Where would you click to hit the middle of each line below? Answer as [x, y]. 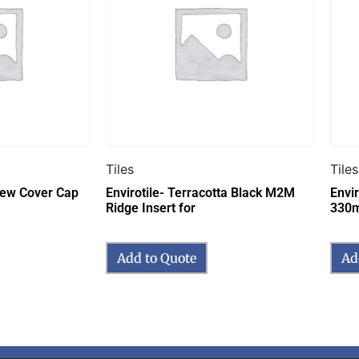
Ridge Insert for [151, 208]
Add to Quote [157, 258]
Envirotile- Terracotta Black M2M [200, 192]
